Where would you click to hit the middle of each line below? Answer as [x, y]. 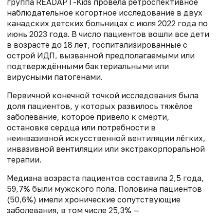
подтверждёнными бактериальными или [88, 66]
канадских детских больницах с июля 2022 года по [107, 24]
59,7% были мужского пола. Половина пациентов [104, 189]
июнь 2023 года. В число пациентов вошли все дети [108, 34]
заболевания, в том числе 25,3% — [73, 210]
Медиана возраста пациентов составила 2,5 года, [105, 178]
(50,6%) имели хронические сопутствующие [94, 200]
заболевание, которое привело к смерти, [88, 117]
